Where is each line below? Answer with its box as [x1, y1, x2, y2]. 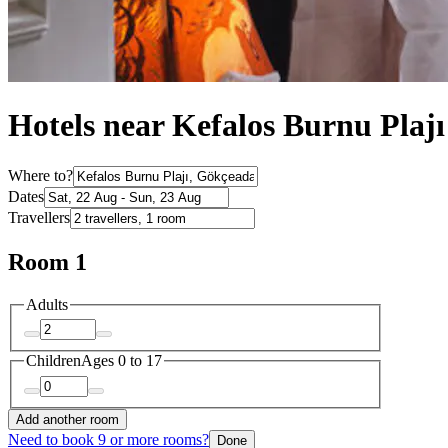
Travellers [8, 208, 70, 226]
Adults [26, 295, 68, 313]
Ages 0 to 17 [81, 352, 162, 370]
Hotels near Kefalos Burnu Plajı [8, 107, 445, 144]
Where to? [8, 166, 73, 184]
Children [26, 352, 81, 370]
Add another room [16, 411, 119, 427]
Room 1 [8, 248, 87, 275]
